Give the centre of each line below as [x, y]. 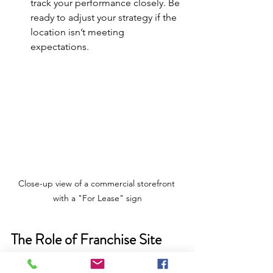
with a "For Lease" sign [97, 198]
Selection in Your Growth [85, 259]
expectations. [60, 46]
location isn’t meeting [79, 32]
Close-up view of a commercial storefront [97, 183]
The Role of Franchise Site [88, 239]
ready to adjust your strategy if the [105, 17]
